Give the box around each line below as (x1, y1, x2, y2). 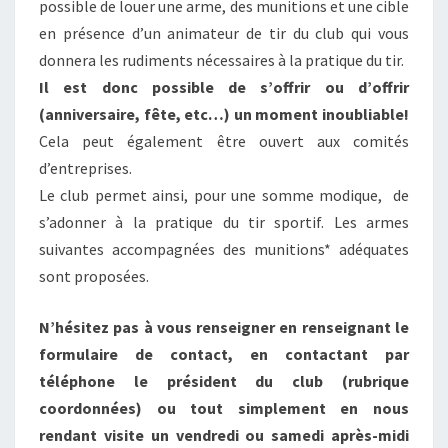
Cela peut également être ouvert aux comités (39, 131, 409, 151)
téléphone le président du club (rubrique (39, 371, 409, 391)
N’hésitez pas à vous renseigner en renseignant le (39, 317, 409, 337)
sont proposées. (39, 266, 149, 286)
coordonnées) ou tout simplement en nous (39, 398, 409, 418)
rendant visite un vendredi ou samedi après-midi (39, 425, 409, 445)
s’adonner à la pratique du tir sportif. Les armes (39, 212, 409, 232)
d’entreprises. (39, 158, 132, 178)
